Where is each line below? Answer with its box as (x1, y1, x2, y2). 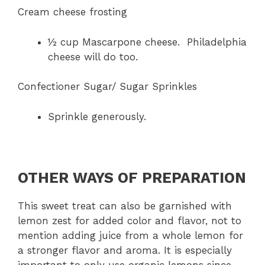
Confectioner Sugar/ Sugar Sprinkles (18, 80, 197, 93)
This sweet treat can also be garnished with (18, 199, 232, 212)
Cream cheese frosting (18, 6, 127, 18)
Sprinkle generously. (48, 110, 146, 122)
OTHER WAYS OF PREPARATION (18, 169, 246, 186)
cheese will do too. (48, 50, 138, 63)
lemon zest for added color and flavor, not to (18, 214, 241, 227)
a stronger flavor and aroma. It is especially (18, 244, 232, 256)
